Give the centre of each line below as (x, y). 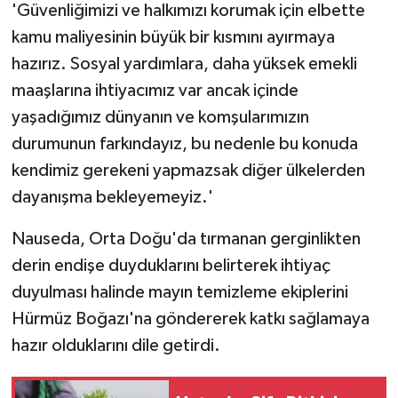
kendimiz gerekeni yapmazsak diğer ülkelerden (188, 170)
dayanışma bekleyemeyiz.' (112, 197)
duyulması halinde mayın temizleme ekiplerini (179, 292)
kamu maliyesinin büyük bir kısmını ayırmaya (173, 37)
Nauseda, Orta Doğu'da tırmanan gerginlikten (186, 239)
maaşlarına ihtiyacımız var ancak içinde (155, 90)
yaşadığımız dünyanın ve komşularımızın (160, 117)
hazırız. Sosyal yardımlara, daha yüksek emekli (184, 64)
